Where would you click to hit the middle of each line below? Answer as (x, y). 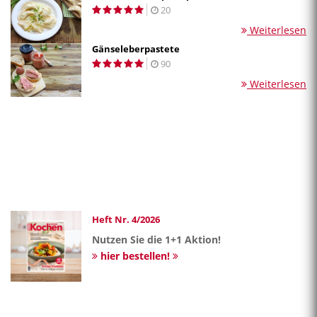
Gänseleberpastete (136, 48)
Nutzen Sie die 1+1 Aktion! (156, 239)
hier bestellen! (135, 255)
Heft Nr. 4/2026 (126, 219)
